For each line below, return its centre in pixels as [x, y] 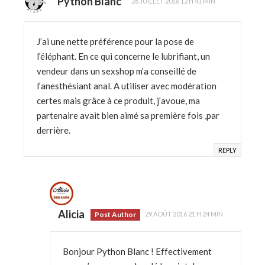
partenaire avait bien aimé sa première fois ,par [128, 115]
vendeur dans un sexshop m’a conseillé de [117, 71]
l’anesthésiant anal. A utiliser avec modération [127, 85]
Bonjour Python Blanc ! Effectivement [137, 251]
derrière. [54, 130]
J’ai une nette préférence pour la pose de [115, 41]
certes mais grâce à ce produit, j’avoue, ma [118, 100]
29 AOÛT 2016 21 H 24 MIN [184, 214]
